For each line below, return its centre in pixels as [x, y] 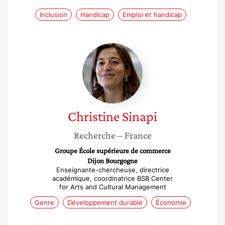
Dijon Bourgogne [113, 161]
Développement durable [105, 202]
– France [134, 135]
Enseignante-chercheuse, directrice [113, 170]
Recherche [94, 135]
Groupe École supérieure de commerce [113, 151]
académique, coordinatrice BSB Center [113, 178]
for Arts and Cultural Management [113, 187]
